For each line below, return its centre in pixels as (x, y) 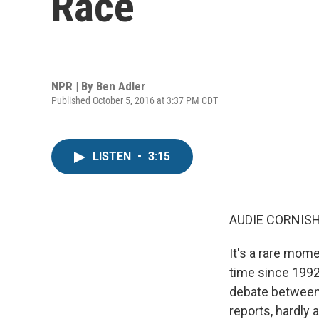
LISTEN (113, 156)
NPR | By (74, 86)
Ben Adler (121, 86)
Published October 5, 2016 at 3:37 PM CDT (135, 100)
